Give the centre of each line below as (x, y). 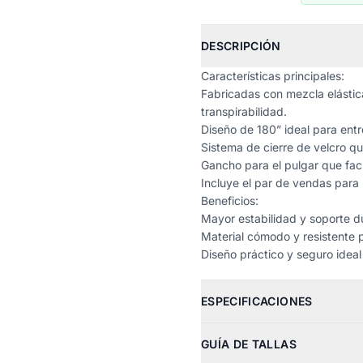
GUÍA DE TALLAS (249, 344)
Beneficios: (230, 201)
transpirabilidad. (244, 111)
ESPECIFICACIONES (257, 301)
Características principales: (273, 76)
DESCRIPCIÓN (241, 46)
